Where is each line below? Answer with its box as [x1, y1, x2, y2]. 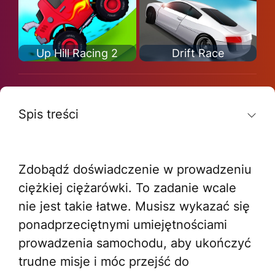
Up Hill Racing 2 [36, 47, 118, 60]
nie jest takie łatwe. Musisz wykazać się [18, 199, 250, 214]
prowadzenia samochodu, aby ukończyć [18, 236, 255, 250]
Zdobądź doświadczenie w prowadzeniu [18, 162, 252, 177]
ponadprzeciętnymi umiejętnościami [18, 217, 227, 232]
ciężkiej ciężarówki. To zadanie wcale [18, 180, 236, 195]
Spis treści [18, 107, 79, 122]
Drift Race [171, 47, 224, 60]
